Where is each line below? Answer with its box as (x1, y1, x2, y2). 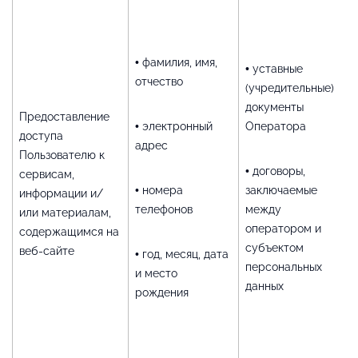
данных (245, 279, 284, 292)
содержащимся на (19, 225, 119, 238)
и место (135, 266, 177, 280)
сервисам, (19, 167, 74, 181)
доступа (19, 129, 63, 142)
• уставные (245, 62, 303, 75)
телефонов (135, 202, 193, 216)
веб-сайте (19, 244, 74, 257)
